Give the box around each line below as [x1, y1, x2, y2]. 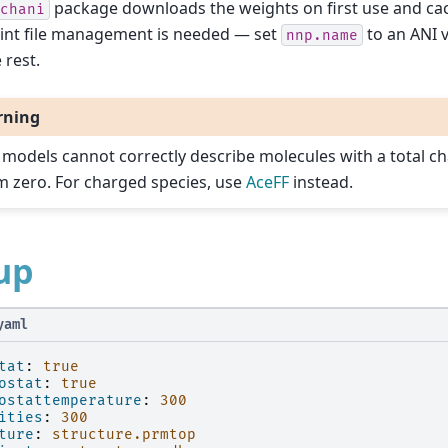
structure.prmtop [52, 425, 196, 443]
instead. [289, 170, 354, 193]
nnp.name [286, 26, 358, 44]
